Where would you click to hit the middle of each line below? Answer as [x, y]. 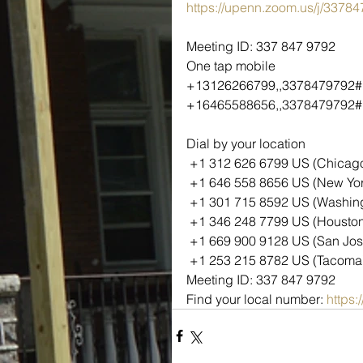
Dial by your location [246, 143]
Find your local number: [256, 299]
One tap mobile [231, 65]
